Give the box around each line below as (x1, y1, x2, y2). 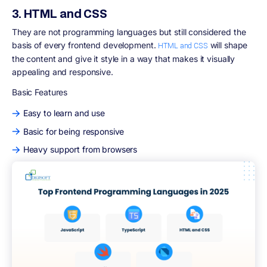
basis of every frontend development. (12, 39, 159, 50)
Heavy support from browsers (23, 144, 138, 155)
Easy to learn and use (23, 108, 105, 119)
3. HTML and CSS (12, 5, 108, 22)
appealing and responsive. (12, 66, 113, 77)
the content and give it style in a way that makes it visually (12, 53, 235, 64)
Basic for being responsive (23, 126, 125, 136)
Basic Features (12, 87, 68, 98)
